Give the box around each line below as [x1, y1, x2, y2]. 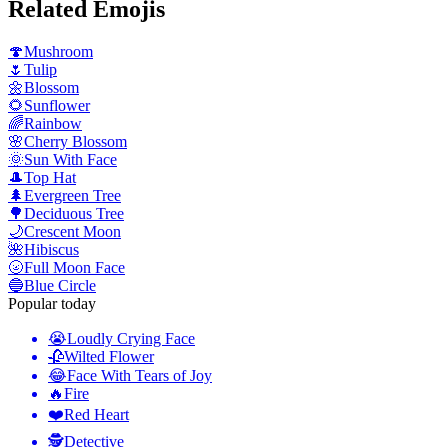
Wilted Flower [64, 348, 154, 366]
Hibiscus [24, 241, 79, 259]
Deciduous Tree [24, 205, 124, 223]
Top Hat [24, 169, 76, 187]
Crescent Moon [24, 223, 121, 241]
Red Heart [64, 406, 129, 424]
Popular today [8, 295, 96, 313]
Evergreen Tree [24, 187, 121, 205]
